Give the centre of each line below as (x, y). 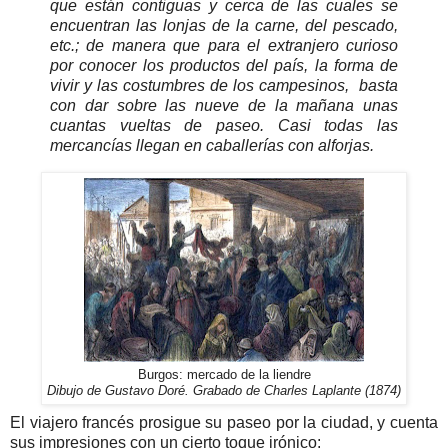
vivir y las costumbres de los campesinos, (202, 85)
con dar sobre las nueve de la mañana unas (224, 105)
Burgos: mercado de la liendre (224, 374)
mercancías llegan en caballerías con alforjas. (212, 145)
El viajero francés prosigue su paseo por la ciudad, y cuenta (224, 422)
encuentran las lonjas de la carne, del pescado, (224, 25)
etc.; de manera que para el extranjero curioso (224, 45)
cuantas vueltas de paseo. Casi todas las (224, 125)
